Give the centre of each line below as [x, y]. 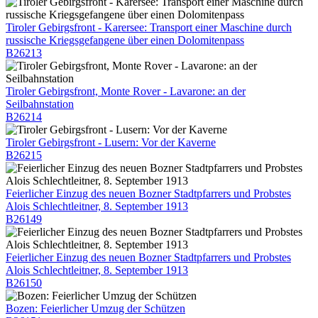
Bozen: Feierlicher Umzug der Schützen [95, 308]
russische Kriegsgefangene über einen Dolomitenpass [125, 40]
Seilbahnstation [40, 104]
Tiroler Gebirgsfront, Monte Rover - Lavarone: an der [126, 91]
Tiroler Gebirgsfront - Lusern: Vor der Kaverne [111, 142]
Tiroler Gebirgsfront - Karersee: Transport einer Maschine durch [149, 27]
